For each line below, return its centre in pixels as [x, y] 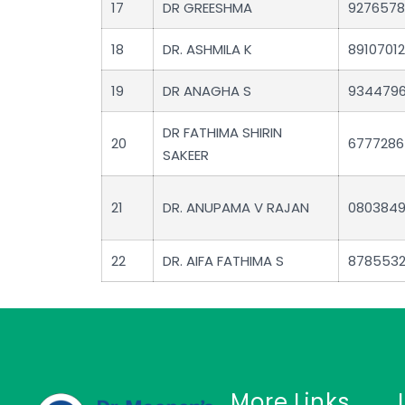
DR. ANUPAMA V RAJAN [236, 208]
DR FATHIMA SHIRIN [222, 133]
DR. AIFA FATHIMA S [223, 261]
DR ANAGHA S [207, 91]
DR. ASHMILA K [207, 50]
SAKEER [186, 155]
